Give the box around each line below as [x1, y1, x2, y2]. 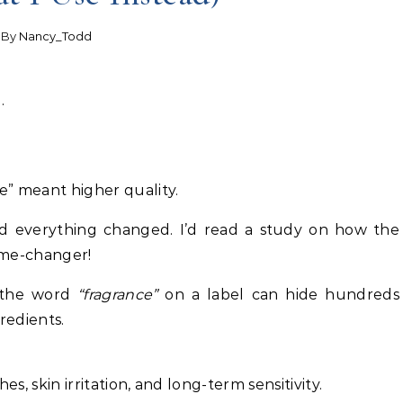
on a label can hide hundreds [157, 286, 399, 303]
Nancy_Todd [19, 29, 93, 43]
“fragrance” [77, 286, 158, 303]
